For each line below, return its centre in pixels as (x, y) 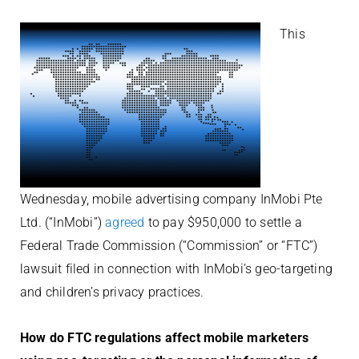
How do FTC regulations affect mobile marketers (165, 338)
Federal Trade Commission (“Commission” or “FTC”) (169, 246)
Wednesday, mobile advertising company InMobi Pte (171, 199)
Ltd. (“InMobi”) (63, 222)
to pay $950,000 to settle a (224, 222)
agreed (125, 222)
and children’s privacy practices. (112, 292)
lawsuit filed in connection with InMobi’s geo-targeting (177, 269)
